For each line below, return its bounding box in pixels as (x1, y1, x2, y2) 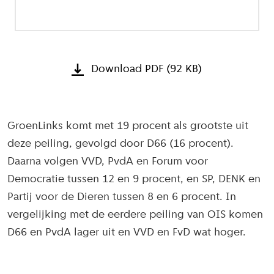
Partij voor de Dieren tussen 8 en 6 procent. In (7, 191, 236, 204)
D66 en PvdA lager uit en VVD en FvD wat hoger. (7, 227, 246, 239)
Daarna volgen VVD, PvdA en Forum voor (7, 156, 208, 168)
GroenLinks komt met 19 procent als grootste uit (7, 120, 248, 133)
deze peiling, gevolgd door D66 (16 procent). (7, 138, 234, 150)
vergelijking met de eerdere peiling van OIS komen (7, 209, 263, 221)
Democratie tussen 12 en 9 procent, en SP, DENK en (7, 174, 261, 186)
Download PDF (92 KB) (91, 64, 202, 76)
